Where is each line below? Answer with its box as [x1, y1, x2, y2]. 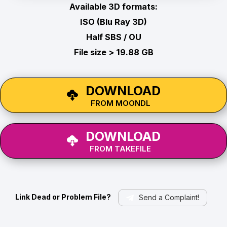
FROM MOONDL [90, 98, 150, 108]
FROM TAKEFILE [90, 143, 151, 154]
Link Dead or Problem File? [15, 193, 111, 202]
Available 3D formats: [69, 2, 158, 12]
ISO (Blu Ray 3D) [80, 17, 147, 27]
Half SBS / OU [86, 32, 141, 43]
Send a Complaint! [138, 193, 199, 202]
